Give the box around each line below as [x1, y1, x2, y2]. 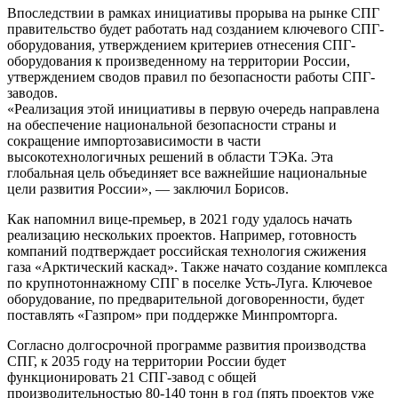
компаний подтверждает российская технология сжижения [7, 243, 366, 259]
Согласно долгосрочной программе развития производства [7, 337, 366, 353]
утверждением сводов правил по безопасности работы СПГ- [7, 68, 375, 84]
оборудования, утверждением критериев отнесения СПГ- [7, 36, 355, 52]
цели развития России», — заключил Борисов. [7, 180, 289, 196]
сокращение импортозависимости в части [7, 132, 261, 148]
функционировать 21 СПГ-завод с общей [7, 369, 257, 385]
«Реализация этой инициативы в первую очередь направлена [7, 100, 379, 116]
